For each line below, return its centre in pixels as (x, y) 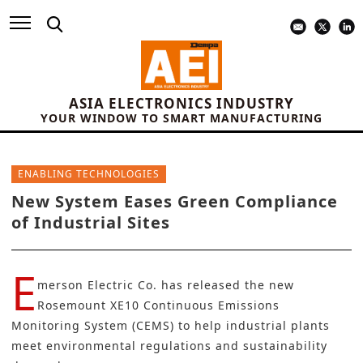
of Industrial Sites (91, 223)
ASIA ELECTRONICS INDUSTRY (181, 104)
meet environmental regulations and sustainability (169, 346)
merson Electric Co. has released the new (166, 285)
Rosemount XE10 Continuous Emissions (158, 305)
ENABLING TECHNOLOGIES (89, 174)
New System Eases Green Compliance (175, 202)
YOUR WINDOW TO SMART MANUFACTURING (181, 118)
